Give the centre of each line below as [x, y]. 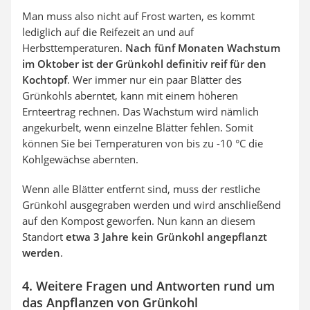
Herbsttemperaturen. [74, 47]
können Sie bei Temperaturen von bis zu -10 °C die [143, 143]
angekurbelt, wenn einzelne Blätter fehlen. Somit [138, 127]
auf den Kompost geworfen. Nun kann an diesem [139, 220]
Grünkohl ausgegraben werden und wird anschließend [152, 204]
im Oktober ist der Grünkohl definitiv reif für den [144, 63]
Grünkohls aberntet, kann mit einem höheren [130, 95]
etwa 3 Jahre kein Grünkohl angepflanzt [166, 236]
